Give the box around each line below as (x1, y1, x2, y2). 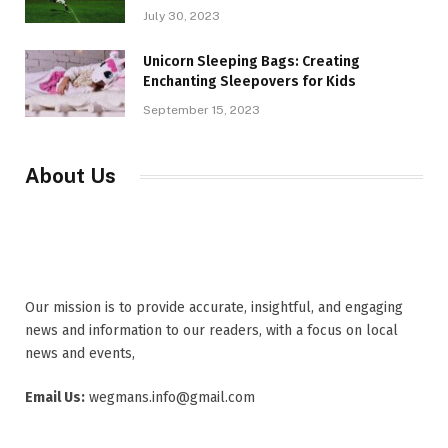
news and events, (25, 345, 135, 363)
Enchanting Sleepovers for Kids (143, 73, 356, 91)
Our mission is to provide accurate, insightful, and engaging (25, 299, 403, 317)
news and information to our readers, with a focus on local (25, 322, 398, 340)
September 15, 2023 (143, 103, 260, 118)
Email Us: (25, 389, 85, 407)
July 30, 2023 (143, 9, 220, 24)
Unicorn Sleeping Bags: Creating (143, 53, 360, 71)
